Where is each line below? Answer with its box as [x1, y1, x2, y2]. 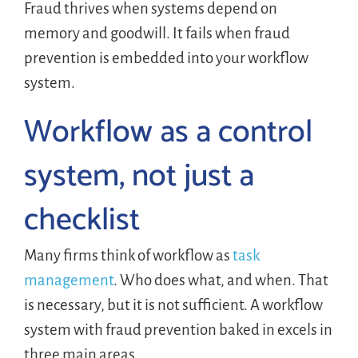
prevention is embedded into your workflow [23, 49, 308, 66]
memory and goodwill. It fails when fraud [23, 24, 290, 42]
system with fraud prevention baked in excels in [23, 320, 332, 338]
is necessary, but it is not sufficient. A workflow [23, 296, 323, 313]
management [23, 271, 113, 288]
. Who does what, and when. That [113, 271, 328, 288]
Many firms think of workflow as [23, 246, 233, 264]
